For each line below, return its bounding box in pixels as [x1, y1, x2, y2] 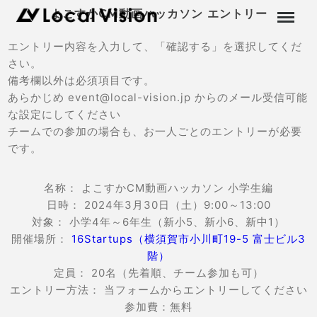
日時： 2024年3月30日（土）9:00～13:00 [46, 198, 271, 212]
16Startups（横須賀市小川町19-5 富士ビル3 [71, 232, 306, 246]
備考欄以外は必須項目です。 [8, 74, 156, 87]
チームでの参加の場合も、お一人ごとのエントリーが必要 [8, 125, 303, 138]
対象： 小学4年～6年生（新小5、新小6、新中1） [32, 215, 285, 229]
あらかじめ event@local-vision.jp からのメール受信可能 [8, 91, 309, 104]
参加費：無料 [125, 300, 192, 313]
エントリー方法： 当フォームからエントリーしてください [9, 283, 308, 296]
